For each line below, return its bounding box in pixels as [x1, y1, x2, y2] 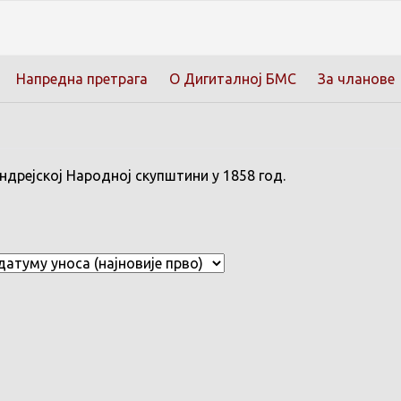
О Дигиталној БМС [169, 71, 296, 87]
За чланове [318, 71, 395, 87]
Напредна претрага [16, 71, 148, 87]
